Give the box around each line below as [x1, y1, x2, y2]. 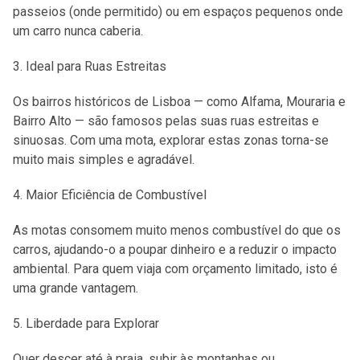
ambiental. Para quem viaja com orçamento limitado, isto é [13, 261, 337, 276]
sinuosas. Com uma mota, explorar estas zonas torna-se [13, 133, 329, 148]
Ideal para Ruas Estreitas [26, 59, 166, 74]
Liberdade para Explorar [26, 316, 159, 331]
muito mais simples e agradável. [13, 152, 194, 167]
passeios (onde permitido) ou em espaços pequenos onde [13, 4, 343, 19]
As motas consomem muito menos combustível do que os [13, 223, 341, 238]
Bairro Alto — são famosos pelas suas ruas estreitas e [13, 113, 319, 129]
